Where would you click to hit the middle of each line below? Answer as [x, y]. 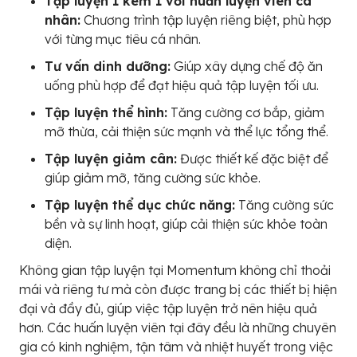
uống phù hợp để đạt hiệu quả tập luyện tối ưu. [182, 86]
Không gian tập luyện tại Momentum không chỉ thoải [175, 271]
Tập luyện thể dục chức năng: [140, 205]
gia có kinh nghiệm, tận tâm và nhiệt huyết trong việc [176, 347]
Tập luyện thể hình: [106, 113]
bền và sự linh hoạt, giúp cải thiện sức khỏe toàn [186, 224]
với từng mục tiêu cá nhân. [123, 39]
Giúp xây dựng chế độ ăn [247, 67]
